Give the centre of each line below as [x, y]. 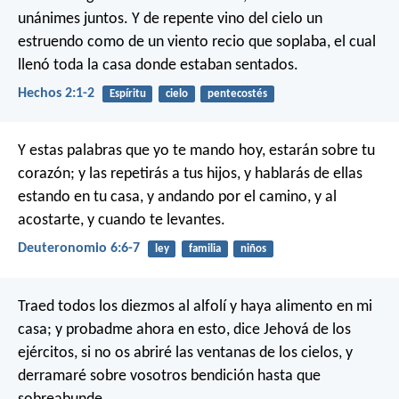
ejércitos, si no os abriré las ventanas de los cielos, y [185, 353]
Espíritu [127, 94]
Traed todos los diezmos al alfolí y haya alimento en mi [195, 306]
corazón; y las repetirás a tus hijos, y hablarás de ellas [190, 175]
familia [204, 249]
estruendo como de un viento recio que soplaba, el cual [197, 42]
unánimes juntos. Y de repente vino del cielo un [170, 19]
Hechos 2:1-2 [56, 93]
